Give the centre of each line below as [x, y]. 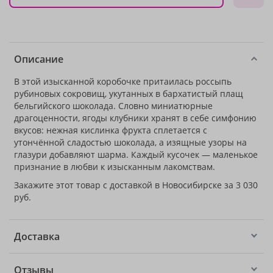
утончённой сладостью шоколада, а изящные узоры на [130, 142]
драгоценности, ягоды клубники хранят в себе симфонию [135, 118]
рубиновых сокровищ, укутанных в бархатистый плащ [129, 94]
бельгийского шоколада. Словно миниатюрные [113, 106]
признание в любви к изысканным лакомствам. [115, 167]
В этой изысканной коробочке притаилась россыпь [123, 81]
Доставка [37, 236]
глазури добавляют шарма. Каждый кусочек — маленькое [136, 154]
